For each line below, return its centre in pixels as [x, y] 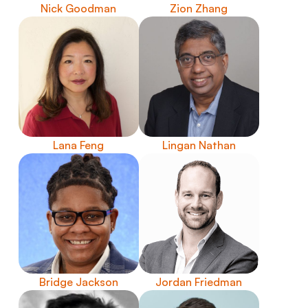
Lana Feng [79, 145]
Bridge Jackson [78, 282]
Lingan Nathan [199, 145]
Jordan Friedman [199, 282]
